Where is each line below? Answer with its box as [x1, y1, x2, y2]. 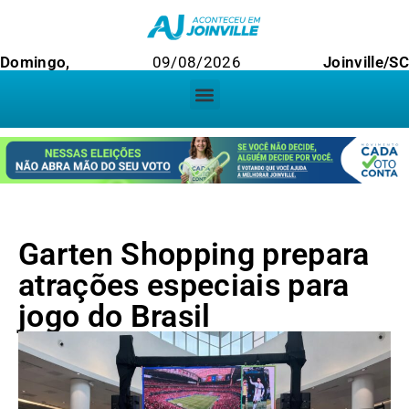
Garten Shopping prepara [18, 236, 370, 273]
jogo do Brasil [18, 298, 211, 335]
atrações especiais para [18, 267, 350, 304]
